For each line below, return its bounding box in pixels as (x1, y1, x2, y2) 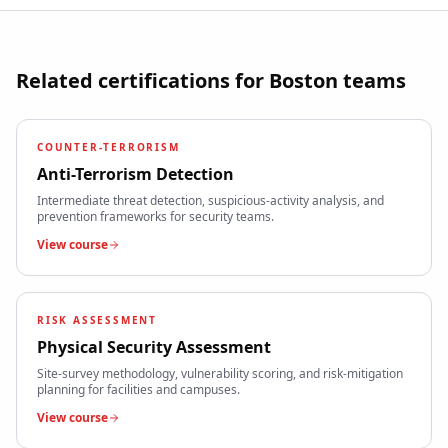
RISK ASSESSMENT (37, 313, 157, 328)
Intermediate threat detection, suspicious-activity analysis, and (37, 192, 384, 210)
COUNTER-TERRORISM (37, 140, 180, 155)
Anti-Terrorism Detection (37, 163, 234, 186)
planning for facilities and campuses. (37, 381, 240, 399)
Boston (269, 67, 338, 95)
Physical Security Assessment (37, 336, 271, 359)
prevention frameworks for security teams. (37, 208, 274, 226)
